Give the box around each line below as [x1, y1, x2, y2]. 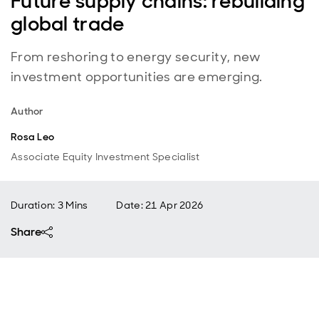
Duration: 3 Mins [11, 199, 88, 211]
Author [11, 105, 43, 117]
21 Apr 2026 [145, 199, 204, 211]
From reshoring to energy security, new [11, 48, 261, 66]
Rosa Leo [11, 130, 55, 143]
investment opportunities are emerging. [11, 68, 263, 85]
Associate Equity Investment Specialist [11, 150, 200, 163]
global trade [11, 11, 125, 37]
